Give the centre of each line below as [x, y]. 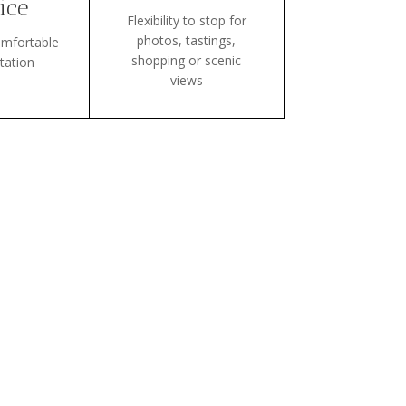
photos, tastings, [187, 41]
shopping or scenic [187, 61]
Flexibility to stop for [186, 21]
